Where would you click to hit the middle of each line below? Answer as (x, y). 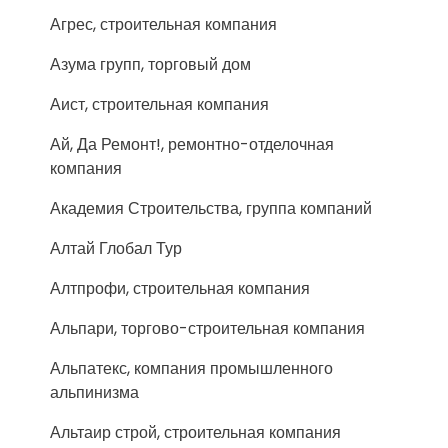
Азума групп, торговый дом (150, 64)
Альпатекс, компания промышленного (191, 368)
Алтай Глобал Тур (116, 248)
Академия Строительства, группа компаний (211, 208)
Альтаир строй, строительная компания (195, 432)
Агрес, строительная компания (163, 24)
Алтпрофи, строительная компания (180, 288)
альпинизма (94, 392)
